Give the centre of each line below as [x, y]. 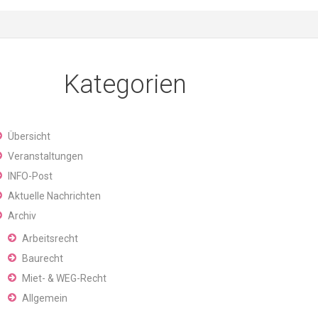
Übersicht [29, 136]
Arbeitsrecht [50, 238]
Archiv [22, 216]
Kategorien [125, 84]
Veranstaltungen [45, 156]
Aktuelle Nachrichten [54, 196]
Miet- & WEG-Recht [64, 278]
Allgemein [45, 298]
